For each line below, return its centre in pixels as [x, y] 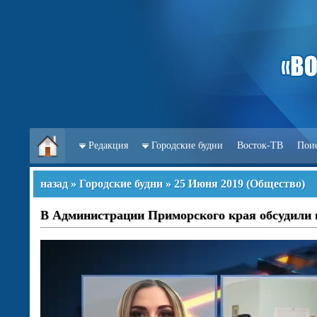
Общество [276, 184]
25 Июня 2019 [209, 184]
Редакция [108, 145]
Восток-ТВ [260, 145]
